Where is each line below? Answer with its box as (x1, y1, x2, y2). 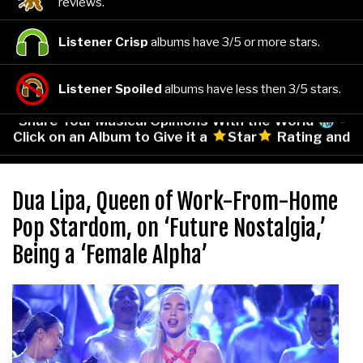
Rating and (274, 126, 350, 143)
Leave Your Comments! (102, 143, 261, 160)
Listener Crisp (58, 34, 148, 49)
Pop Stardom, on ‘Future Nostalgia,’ (12, 214, 327, 243)
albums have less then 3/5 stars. (162, 82, 341, 97)
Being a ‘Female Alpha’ (12, 241, 208, 270)
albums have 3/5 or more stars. (148, 34, 320, 49)
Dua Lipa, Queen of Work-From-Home (12, 187, 338, 216)
